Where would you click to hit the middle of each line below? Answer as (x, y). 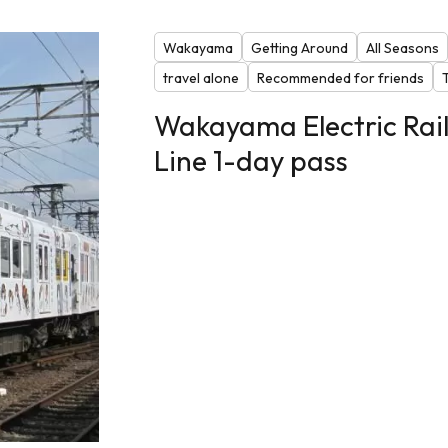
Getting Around (299, 47)
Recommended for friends (340, 77)
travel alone (200, 77)
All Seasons (402, 47)
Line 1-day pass (250, 160)
